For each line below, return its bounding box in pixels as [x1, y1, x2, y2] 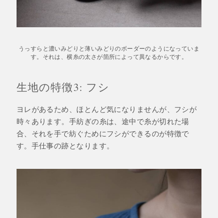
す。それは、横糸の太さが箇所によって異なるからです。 [30, 52, 188, 60]
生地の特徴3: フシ [16, 79, 110, 94]
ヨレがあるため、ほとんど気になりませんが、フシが [16, 104, 197, 114]
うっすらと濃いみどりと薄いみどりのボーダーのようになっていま [18, 44, 200, 52]
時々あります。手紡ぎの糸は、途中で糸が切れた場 [16, 116, 189, 126]
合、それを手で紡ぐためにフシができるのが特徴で [16, 128, 189, 138]
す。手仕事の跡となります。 [16, 140, 114, 150]
